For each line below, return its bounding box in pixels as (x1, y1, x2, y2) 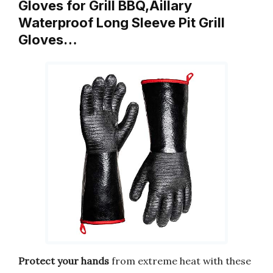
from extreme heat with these (109, 254, 251, 267)
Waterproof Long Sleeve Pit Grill (18, 15, 225, 31)
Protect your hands (18, 254, 109, 267)
